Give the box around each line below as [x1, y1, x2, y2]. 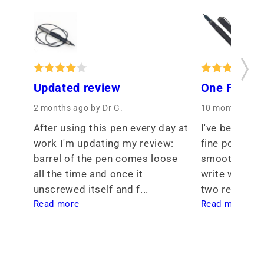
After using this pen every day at [33, 122, 189, 134]
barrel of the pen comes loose [33, 153, 178, 164]
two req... [200, 183, 249, 195]
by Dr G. [91, 103, 123, 113]
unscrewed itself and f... [33, 183, 151, 195]
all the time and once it [33, 168, 143, 180]
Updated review [33, 81, 121, 95]
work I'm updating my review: [33, 137, 174, 149]
